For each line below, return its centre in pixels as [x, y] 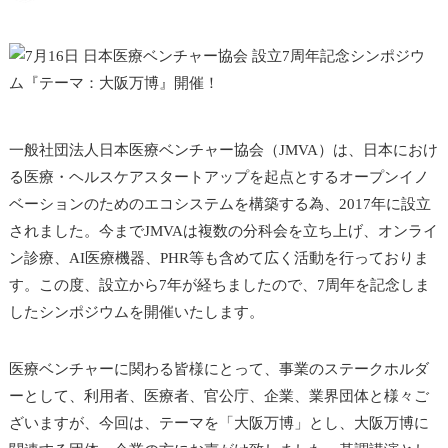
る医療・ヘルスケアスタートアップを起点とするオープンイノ [218, 177]
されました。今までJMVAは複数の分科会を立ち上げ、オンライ [223, 231]
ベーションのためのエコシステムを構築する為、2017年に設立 [219, 204]
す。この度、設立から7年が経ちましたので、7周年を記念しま [219, 285]
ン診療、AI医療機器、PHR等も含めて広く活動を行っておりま [218, 258]
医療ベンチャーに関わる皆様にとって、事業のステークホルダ [218, 369]
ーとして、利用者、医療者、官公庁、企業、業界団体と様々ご [218, 396]
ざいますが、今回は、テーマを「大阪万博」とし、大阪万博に [218, 423]
